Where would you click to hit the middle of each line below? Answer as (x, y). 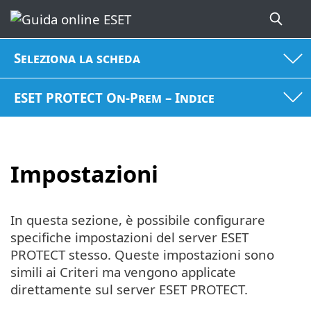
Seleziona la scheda (77, 58)
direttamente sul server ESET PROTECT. (129, 289)
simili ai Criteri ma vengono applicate (123, 271)
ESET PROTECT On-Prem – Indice (115, 97)
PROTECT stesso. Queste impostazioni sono (142, 254)
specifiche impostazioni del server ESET (129, 237)
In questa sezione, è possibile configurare (138, 219)
